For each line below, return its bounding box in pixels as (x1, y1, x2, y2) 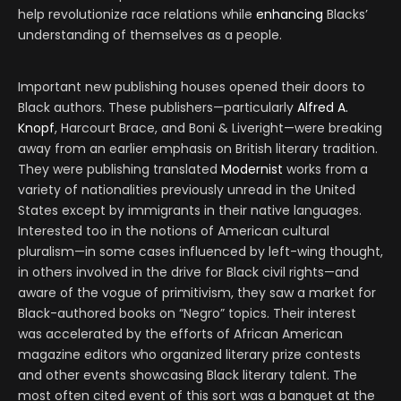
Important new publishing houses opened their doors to (18, 78, 365, 97)
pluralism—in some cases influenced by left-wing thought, (18, 243, 383, 261)
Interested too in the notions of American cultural (18, 222, 329, 241)
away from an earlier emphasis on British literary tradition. (18, 140, 378, 158)
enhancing (256, 5, 323, 24)
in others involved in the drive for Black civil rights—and (18, 263, 359, 282)
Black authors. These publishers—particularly (18, 98, 297, 117)
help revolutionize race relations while (18, 5, 256, 24)
